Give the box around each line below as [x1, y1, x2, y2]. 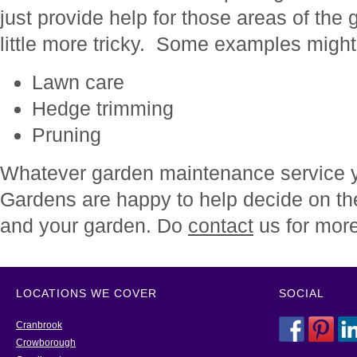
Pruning [32, 124, 101, 146]
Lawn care [32, 71, 124, 93]
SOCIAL [279, 287, 324, 300]
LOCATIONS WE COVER [16, 287, 157, 300]
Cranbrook [16, 320, 62, 331]
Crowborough [16, 337, 76, 348]
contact [188, 214, 253, 237]
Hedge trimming [32, 97, 174, 120]
